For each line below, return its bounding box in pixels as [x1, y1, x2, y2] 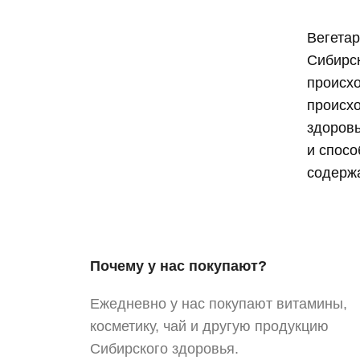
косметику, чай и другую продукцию [90, 318, 329, 334]
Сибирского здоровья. [90, 341, 239, 357]
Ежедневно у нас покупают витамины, [90, 296, 347, 312]
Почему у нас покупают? [90, 258, 267, 274]
